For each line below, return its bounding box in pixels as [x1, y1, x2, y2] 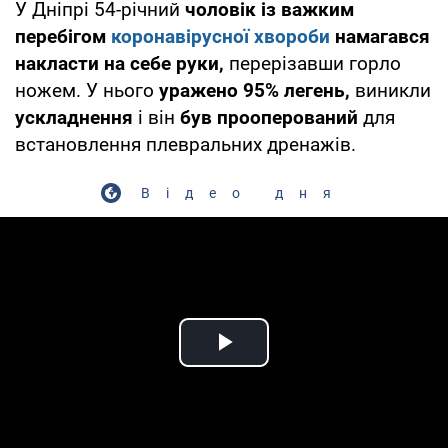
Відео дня [141, 184, 347, 201]
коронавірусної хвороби [111, 24, 330, 48]
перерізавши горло [224, 51, 401, 75]
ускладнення [15, 105, 133, 129]
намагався [330, 24, 430, 48]
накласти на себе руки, [15, 51, 224, 75]
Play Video [224, 348, 368, 382]
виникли [350, 78, 431, 102]
